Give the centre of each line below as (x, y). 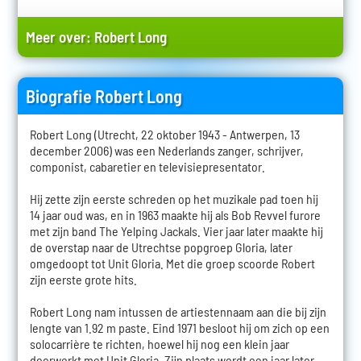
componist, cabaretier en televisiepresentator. (147, 166)
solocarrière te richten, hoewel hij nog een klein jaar (159, 343)
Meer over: (60, 36)
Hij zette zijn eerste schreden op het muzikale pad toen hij (174, 198)
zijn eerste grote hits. (83, 279)
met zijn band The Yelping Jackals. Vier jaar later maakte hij (176, 230)
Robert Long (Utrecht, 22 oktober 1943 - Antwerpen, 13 (164, 134)
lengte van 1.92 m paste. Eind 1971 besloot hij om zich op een (179, 327)
